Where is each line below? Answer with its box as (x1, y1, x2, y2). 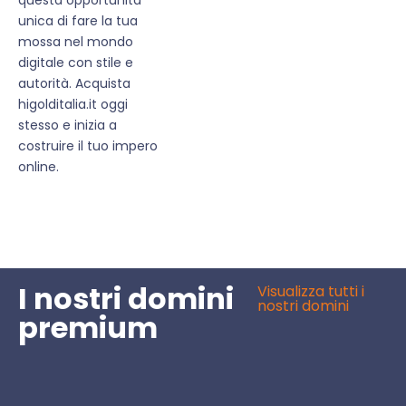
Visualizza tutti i (257, 280, 365, 302)
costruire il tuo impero (18, 136, 158, 155)
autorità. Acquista (18, 73, 130, 92)
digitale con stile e (18, 53, 133, 72)
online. (18, 157, 59, 176)
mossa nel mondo (18, 32, 133, 51)
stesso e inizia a (18, 115, 117, 134)
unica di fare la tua (18, 11, 138, 30)
